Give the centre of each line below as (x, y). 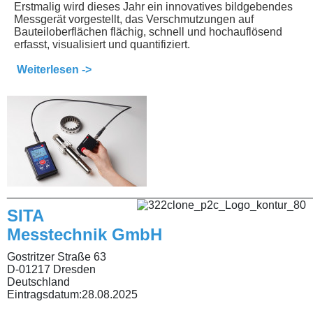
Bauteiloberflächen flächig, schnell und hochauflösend (148, 31)
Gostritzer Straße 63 (57, 256)
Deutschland (38, 282)
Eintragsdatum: (44, 294)
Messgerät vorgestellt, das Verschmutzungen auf (134, 19)
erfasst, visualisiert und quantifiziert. (103, 44)
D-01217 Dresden (51, 269)
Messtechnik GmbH (85, 234)
